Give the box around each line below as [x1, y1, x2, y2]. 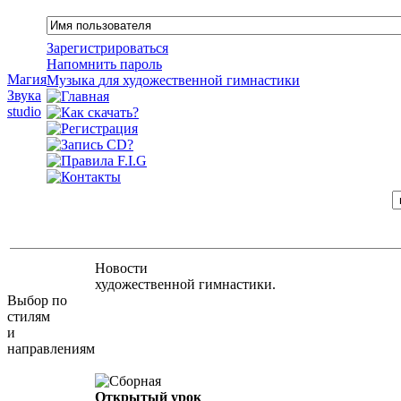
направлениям [7, 341, 95, 356]
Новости [95, 260, 148, 276]
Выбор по [7, 293, 67, 308]
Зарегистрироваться [47, 40, 168, 55]
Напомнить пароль [47, 56, 162, 72]
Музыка [47, 73, 98, 88]
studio [7, 104, 41, 119]
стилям [7, 309, 50, 324]
